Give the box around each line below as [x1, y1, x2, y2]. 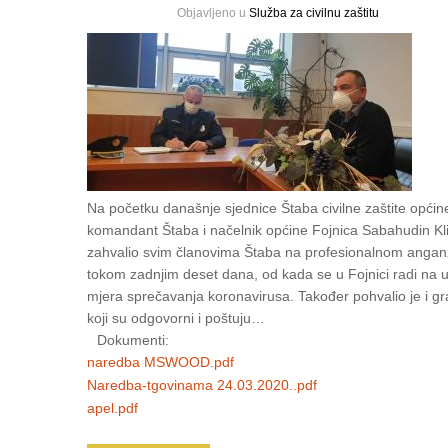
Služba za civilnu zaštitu [249, 6, 379, 21]
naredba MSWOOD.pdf [87, 354, 234, 371]
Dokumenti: [97, 332, 169, 349]
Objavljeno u [177, 6, 249, 21]
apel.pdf [87, 400, 138, 417]
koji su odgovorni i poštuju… [87, 310, 265, 327]
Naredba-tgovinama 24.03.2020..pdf [87, 377, 317, 394]
